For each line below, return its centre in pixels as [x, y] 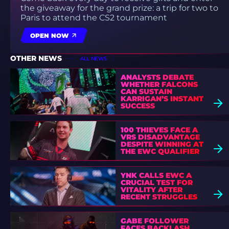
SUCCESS [138, 106]
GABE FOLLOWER [154, 221]
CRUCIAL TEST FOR [156, 183]
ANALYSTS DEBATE [157, 77]
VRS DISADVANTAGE [160, 137]
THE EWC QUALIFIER [160, 152]
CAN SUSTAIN [146, 92]
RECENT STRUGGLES [159, 197]
